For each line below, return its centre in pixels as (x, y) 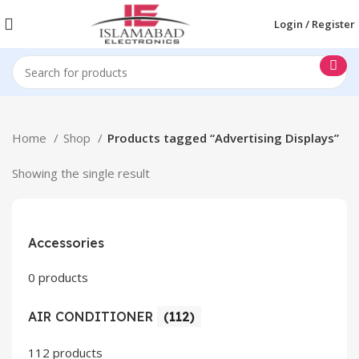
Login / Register (315, 24)
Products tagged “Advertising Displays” (223, 138)
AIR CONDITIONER (93, 317)
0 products (58, 277)
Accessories (66, 243)
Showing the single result (81, 173)
